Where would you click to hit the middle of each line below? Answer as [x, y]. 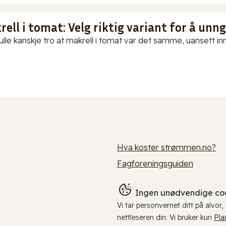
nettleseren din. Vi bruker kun [165, 218]
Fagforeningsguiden [155, 164]
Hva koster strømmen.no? [166, 148]
